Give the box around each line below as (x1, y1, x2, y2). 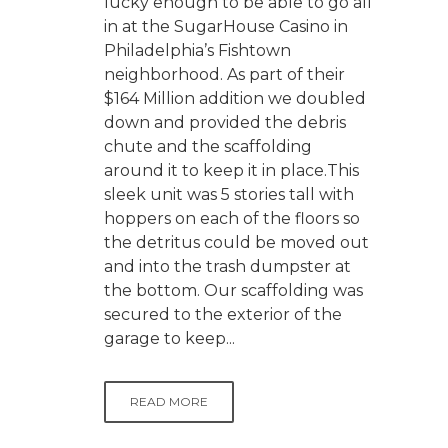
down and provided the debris (104, 112, 346, 132)
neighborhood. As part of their (104, 64, 345, 84)
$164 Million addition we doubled (104, 88, 366, 108)
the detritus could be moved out (104, 232, 369, 252)
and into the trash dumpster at (104, 256, 351, 276)
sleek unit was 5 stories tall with (104, 184, 354, 204)
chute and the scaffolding (104, 136, 312, 156)
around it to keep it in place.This (104, 160, 359, 180)
